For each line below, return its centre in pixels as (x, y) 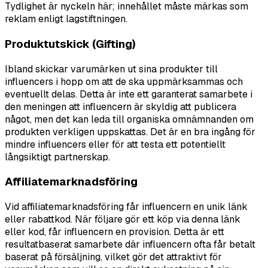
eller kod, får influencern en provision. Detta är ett (115, 232)
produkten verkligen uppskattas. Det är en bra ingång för (130, 132)
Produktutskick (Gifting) (70, 44)
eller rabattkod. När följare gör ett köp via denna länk (123, 219)
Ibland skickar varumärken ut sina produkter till (111, 69)
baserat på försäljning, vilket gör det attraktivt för (113, 257)
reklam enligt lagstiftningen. (66, 19)
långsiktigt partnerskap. (57, 157)
